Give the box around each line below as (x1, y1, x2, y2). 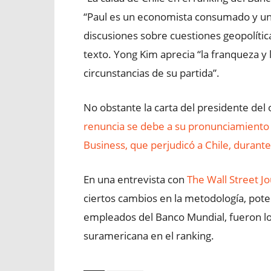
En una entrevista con (83, 172, 187, 186)
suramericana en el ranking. (83, 229, 214, 243)
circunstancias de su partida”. (83, 66, 220, 80)
